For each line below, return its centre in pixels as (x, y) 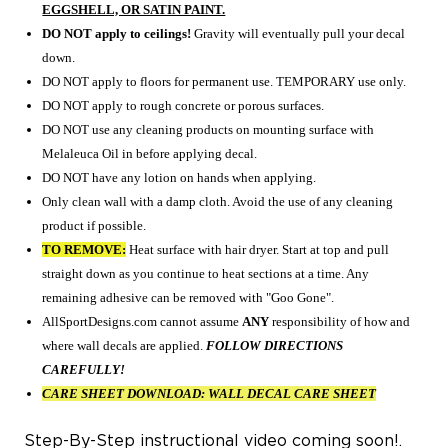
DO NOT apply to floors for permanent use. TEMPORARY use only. (224, 81)
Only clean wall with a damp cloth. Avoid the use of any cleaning (218, 201)
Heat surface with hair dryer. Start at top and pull (258, 249)
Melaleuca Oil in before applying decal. (150, 153)
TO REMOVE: (84, 249)
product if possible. (94, 225)
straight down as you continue (125, 273)
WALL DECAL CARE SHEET (292, 393)
